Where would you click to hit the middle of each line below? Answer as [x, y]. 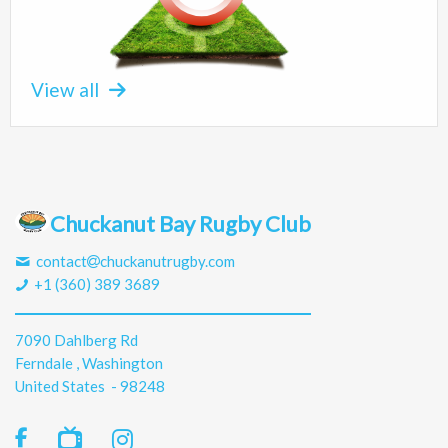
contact [60, 261]
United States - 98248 [90, 386]
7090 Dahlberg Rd [76, 340]
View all [65, 89]
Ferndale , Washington [89, 363]
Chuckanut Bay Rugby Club [180, 223]
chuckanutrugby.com [168, 261]
